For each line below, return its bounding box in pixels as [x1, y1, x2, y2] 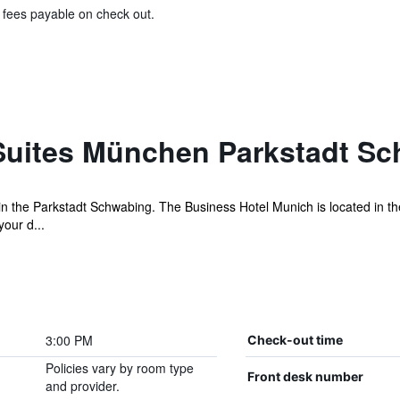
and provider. [45, 377, 120, 395]
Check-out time [246, 332, 343, 347]
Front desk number [246, 369, 363, 384]
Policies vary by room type [45, 359, 194, 377]
